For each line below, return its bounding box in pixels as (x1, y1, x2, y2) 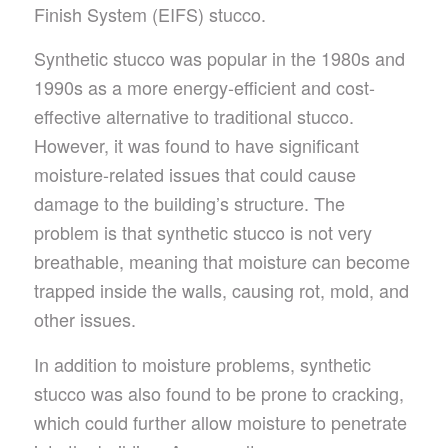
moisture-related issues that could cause (33, 161, 356, 188)
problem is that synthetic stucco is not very (33, 219, 372, 246)
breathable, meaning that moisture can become (33, 248, 410, 275)
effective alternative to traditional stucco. (33, 103, 354, 130)
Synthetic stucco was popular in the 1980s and (33, 45, 405, 72)
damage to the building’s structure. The (33, 190, 345, 217)
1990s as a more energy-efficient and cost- (33, 74, 375, 101)
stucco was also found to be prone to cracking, (33, 379, 404, 406)
